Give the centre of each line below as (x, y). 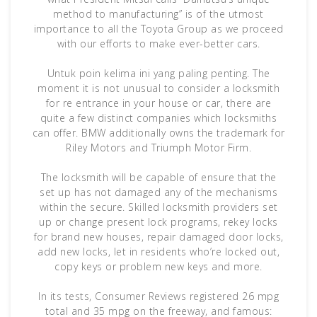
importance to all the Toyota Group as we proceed (158, 29)
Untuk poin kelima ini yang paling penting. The (158, 74)
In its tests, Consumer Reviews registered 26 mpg (158, 296)
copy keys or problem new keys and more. (158, 267)
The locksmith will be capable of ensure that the (158, 178)
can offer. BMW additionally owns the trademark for (158, 133)
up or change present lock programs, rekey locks (158, 222)
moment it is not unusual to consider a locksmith (158, 88)
